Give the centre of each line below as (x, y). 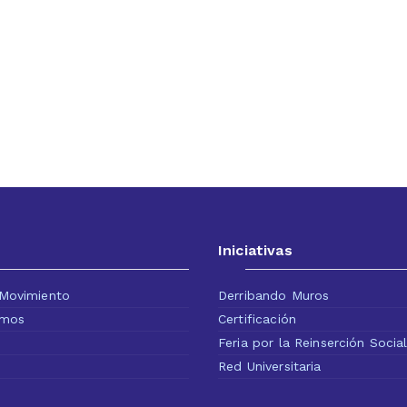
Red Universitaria (270, 366)
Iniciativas (255, 250)
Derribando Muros (274, 295)
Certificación (257, 319)
